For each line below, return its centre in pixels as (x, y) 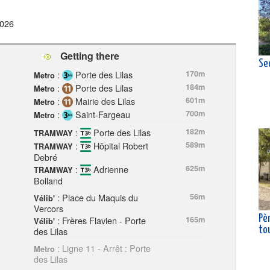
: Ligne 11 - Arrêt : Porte (103, 248)
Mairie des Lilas (104, 101)
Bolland (48, 180)
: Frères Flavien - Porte (100, 220)
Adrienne (110, 169)
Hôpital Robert (120, 145)
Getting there (89, 55)
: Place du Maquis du (96, 197)
